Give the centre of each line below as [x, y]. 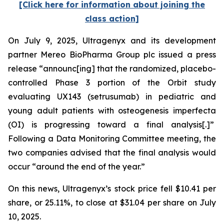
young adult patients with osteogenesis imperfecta [112, 110]
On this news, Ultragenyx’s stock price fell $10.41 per [112, 188]
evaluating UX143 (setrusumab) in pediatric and [112, 96]
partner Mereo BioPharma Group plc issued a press [112, 54]
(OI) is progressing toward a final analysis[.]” [112, 124]
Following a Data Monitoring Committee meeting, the [112, 138]
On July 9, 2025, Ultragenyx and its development [112, 40]
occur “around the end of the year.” [77, 166]
